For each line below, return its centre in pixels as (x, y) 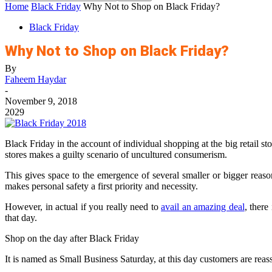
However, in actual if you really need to (83, 207)
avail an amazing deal (203, 207)
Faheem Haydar (36, 79)
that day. (21, 218)
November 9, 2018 (41, 101)
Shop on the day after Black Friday (72, 238)
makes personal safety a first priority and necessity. (101, 186)
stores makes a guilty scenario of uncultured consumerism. (116, 155)
